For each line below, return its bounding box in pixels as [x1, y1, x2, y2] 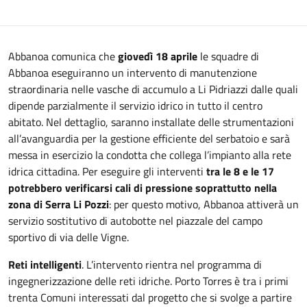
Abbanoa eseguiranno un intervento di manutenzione [8, 64, 257, 81]
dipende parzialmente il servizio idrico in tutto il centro [8, 97, 262, 114]
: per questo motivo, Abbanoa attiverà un [109, 196, 299, 212]
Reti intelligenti [8, 256, 82, 273]
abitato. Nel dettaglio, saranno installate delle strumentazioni [8, 114, 294, 130]
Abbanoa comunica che [8, 48, 118, 64]
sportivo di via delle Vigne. [8, 229, 129, 245]
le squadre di [197, 48, 259, 64]
